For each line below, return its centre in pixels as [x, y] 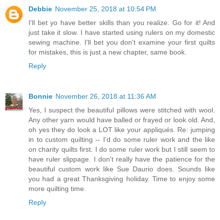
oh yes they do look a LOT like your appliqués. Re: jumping [122, 129]
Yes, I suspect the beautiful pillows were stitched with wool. [122, 110]
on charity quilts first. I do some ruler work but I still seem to [122, 149]
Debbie [40, 9]
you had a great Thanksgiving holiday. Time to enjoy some [122, 179]
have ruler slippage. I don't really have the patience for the [122, 159]
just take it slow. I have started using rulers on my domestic [122, 32]
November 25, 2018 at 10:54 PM [106, 9]
